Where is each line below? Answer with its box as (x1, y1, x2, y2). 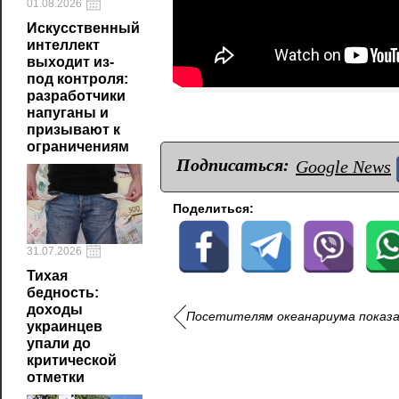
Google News (296, 157, 391, 177)
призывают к (27, 122, 120, 137)
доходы (27, 302, 83, 317)
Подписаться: (176, 155, 289, 175)
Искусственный (27, 20, 140, 36)
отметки (27, 370, 85, 385)
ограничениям (27, 139, 129, 154)
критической (27, 353, 117, 368)
